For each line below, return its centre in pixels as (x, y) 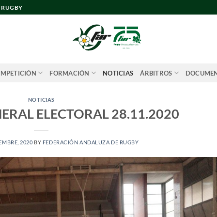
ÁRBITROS (156, 73)
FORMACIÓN (70, 73)
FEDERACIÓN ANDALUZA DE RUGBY (91, 142)
